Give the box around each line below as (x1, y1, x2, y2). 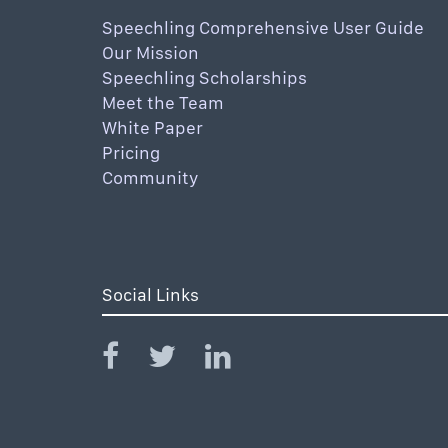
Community (102, 167, 199, 188)
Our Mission (102, 42, 199, 63)
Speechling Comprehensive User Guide (102, 17, 424, 38)
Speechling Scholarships (102, 67, 307, 88)
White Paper (102, 117, 203, 138)
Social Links (102, 284, 199, 305)
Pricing (102, 142, 160, 163)
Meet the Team (102, 92, 224, 113)
